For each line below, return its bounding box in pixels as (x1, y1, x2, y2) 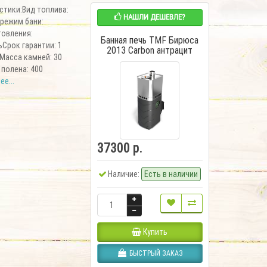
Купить (143, 226, 168, 237)
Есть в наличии (144, 168, 198, 179)
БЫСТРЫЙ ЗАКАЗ (129, 248, 183, 257)
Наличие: (107, 168, 139, 179)
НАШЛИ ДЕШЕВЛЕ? (121, 11, 185, 22)
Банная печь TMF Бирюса (101, 33, 199, 46)
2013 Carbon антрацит (107, 44, 193, 56)
